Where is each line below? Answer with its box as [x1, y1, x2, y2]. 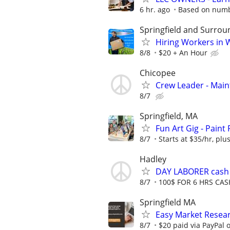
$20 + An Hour [159, 47, 207, 57]
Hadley [140, 154, 166, 165]
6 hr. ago [140, 4, 170, 14]
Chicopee [140, 67, 176, 79]
